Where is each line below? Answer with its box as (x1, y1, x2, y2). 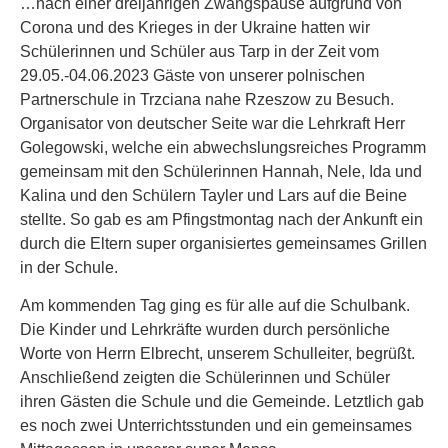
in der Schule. (20, 259, 118, 276)
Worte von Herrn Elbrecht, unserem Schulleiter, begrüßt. (20, 345, 415, 363)
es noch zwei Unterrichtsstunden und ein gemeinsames (20, 417, 412, 435)
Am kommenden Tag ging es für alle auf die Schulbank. (20, 297, 410, 315)
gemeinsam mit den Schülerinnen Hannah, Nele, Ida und (20, 163, 422, 180)
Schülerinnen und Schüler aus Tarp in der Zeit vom (20, 43, 379, 60)
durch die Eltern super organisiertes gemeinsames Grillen (20, 235, 427, 252)
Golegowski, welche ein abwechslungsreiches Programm (20, 139, 426, 156)
